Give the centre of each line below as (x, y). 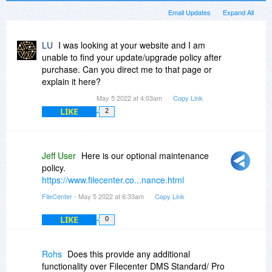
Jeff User (59, 156)
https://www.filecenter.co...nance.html (113, 180)
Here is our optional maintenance (145, 156)
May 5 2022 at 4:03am (130, 98)
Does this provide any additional (129, 254)
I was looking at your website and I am (132, 45)
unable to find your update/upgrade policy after (132, 57)
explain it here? (71, 82)
